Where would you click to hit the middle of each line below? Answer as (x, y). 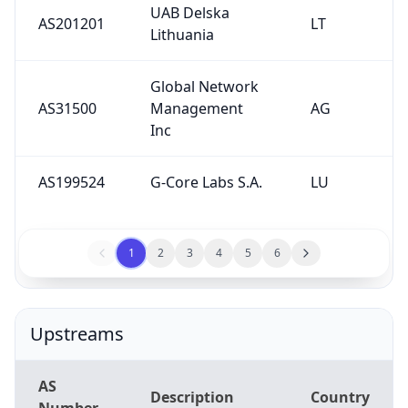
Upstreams (77, 333)
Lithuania (182, 34)
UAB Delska (189, 12)
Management (196, 108)
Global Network (204, 86)
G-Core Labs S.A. (206, 182)
